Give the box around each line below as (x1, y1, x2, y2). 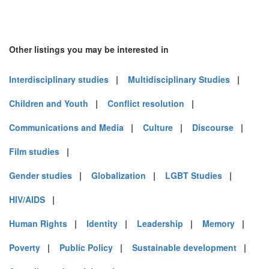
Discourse (192, 121, 234, 133)
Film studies (9, 145, 59, 157)
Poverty (9, 241, 40, 253)
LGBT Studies (165, 169, 222, 181)
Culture (143, 121, 173, 133)
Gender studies (9, 169, 72, 181)
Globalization (91, 169, 146, 181)
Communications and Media (9, 121, 124, 133)
